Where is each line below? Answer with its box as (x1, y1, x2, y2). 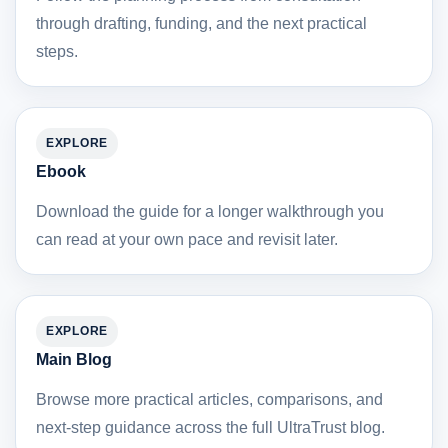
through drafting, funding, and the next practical (36, 14, 367, 32)
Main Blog (36, 350, 112, 368)
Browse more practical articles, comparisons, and (36, 390, 383, 408)
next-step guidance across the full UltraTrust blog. (36, 418, 385, 436)
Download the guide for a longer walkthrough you (36, 202, 384, 220)
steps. (36, 42, 78, 60)
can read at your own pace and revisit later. (36, 230, 338, 248)
